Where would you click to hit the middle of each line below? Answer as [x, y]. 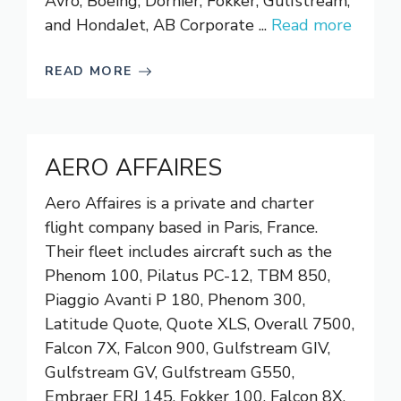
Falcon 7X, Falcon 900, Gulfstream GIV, [188, 348]
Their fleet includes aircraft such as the [188, 252]
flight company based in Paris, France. [181, 227]
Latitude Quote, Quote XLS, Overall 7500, [200, 324]
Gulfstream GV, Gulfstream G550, [170, 372]
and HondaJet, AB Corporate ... [158, 25]
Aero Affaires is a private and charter [179, 203]
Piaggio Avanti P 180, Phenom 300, [175, 300]
